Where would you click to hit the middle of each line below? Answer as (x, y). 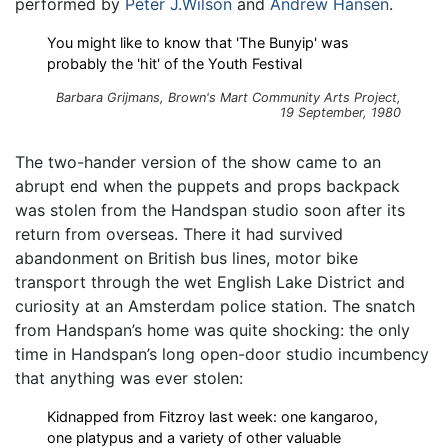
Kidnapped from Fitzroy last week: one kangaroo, (212, 417)
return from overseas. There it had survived (179, 234)
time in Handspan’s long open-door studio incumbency (222, 354)
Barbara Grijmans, (112, 97)
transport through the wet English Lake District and (210, 282)
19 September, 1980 (340, 112)
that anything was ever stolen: (129, 378)
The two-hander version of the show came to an (198, 162)
